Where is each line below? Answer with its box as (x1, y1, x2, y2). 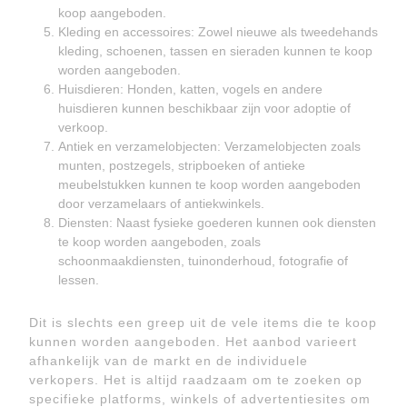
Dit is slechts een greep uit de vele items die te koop (29, 315, 377, 330)
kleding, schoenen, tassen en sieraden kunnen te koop (58, 44, 372, 58)
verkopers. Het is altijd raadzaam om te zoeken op (29, 372, 362, 387)
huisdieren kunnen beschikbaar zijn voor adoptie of (58, 101, 351, 115)
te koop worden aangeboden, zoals (58, 234, 261, 249)
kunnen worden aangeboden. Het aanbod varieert (29, 334, 357, 349)
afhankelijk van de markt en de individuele (29, 353, 308, 368)
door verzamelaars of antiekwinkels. (58, 196, 264, 211)
